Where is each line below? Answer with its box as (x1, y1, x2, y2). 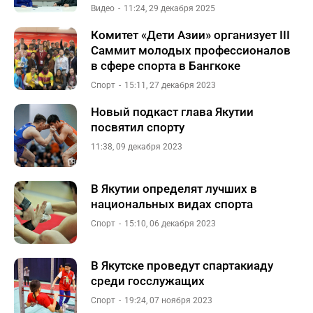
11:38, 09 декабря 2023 (91, 142, 182, 152)
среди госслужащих (91, 274, 205, 288)
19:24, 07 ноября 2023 (124, 296, 212, 305)
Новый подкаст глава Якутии (91, 105, 254, 119)
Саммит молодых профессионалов (91, 43, 291, 57)
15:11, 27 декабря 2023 (124, 80, 216, 90)
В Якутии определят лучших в (91, 182, 257, 196)
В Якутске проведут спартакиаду (91, 259, 273, 272)
